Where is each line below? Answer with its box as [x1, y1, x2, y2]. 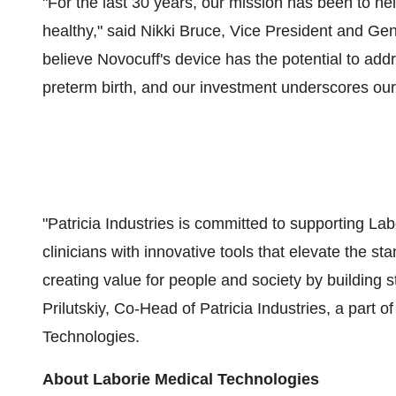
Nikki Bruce [141, 22, 221, 40]
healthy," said [42, 22, 141, 40]
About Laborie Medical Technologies [42, 370, 319, 388]
